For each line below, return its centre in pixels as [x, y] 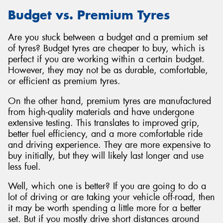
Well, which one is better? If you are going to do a [107, 186]
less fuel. [24, 167]
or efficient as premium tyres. [64, 81]
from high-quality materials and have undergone [101, 112]
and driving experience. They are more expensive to [109, 145]
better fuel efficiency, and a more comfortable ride [105, 134]
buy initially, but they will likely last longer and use [106, 156]
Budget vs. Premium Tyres [89, 15]
